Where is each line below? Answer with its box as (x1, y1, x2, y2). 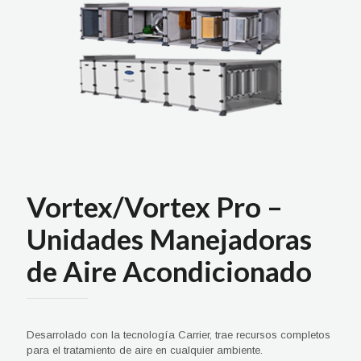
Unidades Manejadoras (27, 221, 312, 255)
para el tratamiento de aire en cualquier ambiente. (27, 343, 263, 356)
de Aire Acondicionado (27, 253, 312, 288)
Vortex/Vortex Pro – (27, 189, 283, 223)
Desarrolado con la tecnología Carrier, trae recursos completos (27, 328, 330, 341)
